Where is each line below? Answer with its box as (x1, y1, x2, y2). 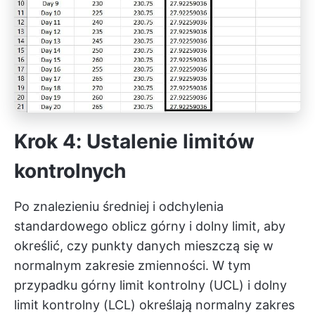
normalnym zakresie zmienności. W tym (14, 257, 251, 273)
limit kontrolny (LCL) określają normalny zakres (14, 297, 295, 312)
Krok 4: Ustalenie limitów (14, 129, 255, 153)
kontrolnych (14, 158, 126, 183)
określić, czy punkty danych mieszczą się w (14, 238, 274, 253)
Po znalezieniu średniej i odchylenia (14, 198, 224, 214)
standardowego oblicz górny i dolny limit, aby (14, 218, 285, 233)
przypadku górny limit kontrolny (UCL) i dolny (14, 277, 287, 292)
